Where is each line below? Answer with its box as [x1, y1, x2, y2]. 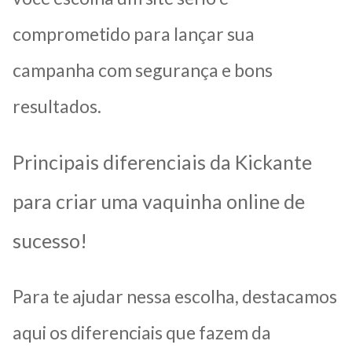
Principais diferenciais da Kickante [13, 150, 312, 174]
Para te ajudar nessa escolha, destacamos [13, 285, 337, 308]
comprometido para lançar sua [13, 23, 255, 46]
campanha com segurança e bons [13, 59, 273, 82]
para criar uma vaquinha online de [13, 189, 305, 214]
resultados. [13, 95, 101, 118]
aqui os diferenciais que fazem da [13, 321, 271, 344]
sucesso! [13, 229, 87, 253]
